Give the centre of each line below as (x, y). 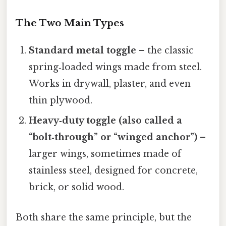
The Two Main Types (70, 23)
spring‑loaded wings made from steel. (116, 67)
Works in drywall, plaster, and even (110, 84)
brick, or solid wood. (77, 187)
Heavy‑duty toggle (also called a (106, 121)
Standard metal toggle (83, 51)
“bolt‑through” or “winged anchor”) (113, 137)
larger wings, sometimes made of (105, 154)
